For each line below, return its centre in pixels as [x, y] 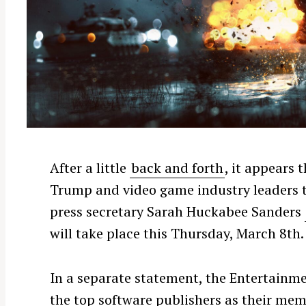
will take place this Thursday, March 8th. [177, 234]
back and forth [178, 168]
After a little [90, 168]
